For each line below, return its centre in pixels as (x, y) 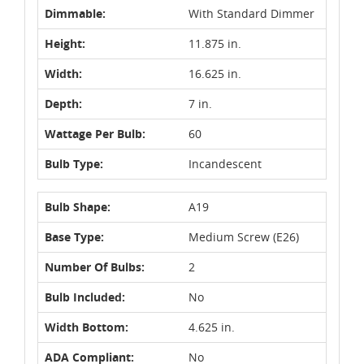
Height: (65, 43)
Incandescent (225, 163)
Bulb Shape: (78, 206)
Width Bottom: (87, 327)
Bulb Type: (74, 163)
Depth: (63, 103)
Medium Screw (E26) (244, 236)
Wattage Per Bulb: (95, 133)
